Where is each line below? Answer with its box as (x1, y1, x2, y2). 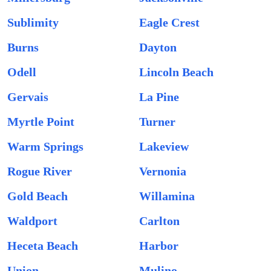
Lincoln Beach (139, 65, 214, 79)
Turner (139, 115, 175, 128)
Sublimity (7, 16, 59, 29)
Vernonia (139, 165, 186, 178)
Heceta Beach (7, 239, 78, 252)
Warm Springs (7, 140, 83, 153)
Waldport (7, 214, 57, 227)
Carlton (139, 214, 180, 227)
